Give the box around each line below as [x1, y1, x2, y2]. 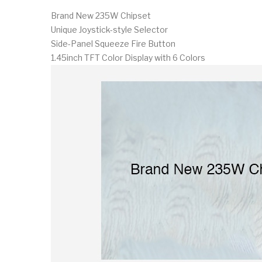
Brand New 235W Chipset [51, 10, 151, 20]
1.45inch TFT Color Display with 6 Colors [51, 52, 205, 63]
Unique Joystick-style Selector [51, 24, 168, 35]
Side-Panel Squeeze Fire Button [51, 38, 175, 49]
